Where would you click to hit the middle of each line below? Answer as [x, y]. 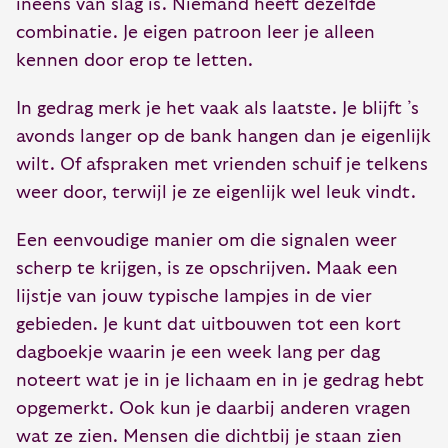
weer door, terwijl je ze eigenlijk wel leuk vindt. [216, 192]
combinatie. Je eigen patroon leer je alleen [195, 32]
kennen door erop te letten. [134, 60]
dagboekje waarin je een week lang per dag [198, 352]
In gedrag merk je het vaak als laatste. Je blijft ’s [217, 108]
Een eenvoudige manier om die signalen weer [206, 240]
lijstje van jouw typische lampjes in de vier [194, 296]
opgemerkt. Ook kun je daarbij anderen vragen [213, 408]
